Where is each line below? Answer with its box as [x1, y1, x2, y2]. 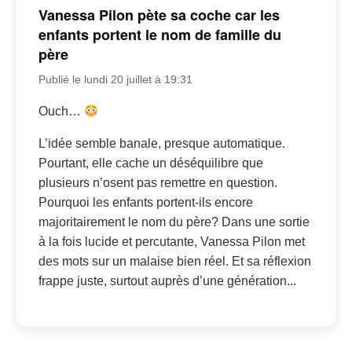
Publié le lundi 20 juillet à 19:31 [38, 73, 192, 86]
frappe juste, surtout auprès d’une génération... [38, 274, 296, 288]
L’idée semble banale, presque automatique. [38, 137, 285, 151]
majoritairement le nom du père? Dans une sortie [38, 215, 310, 229]
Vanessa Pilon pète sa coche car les [38, 5, 280, 26]
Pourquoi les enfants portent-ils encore [38, 196, 253, 210]
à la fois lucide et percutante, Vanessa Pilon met [38, 235, 305, 249]
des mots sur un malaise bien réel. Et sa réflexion [38, 255, 311, 269]
